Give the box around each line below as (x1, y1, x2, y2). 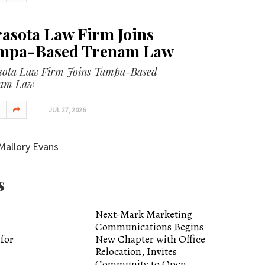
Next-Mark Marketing (95, 206, 193, 221)
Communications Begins (95, 219, 204, 234)
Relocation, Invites (95, 244, 177, 258)
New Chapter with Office (95, 231, 206, 246)
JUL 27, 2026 (48, 105, 86, 114)
